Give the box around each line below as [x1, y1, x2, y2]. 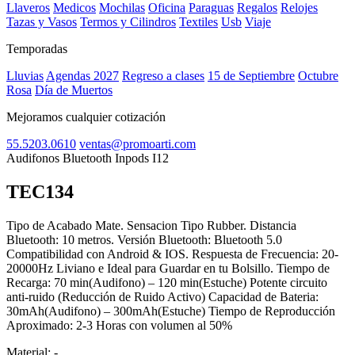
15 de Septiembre [208, 69, 295, 83]
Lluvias [6, 69, 44, 83]
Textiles [179, 15, 218, 29]
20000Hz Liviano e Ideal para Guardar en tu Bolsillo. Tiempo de [6, 261, 330, 276]
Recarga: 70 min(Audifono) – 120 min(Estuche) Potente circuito [6, 276, 327, 290]
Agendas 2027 [46, 69, 119, 83]
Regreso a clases [122, 69, 204, 83]
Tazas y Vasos [6, 15, 77, 29]
